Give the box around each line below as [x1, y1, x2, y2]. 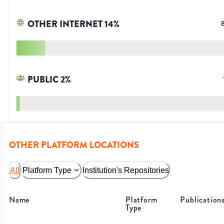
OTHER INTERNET [27, 17, 102, 31]
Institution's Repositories [82, 165, 169, 174]
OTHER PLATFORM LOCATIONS [9, 138, 139, 152]
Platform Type [22, 165, 71, 174]
